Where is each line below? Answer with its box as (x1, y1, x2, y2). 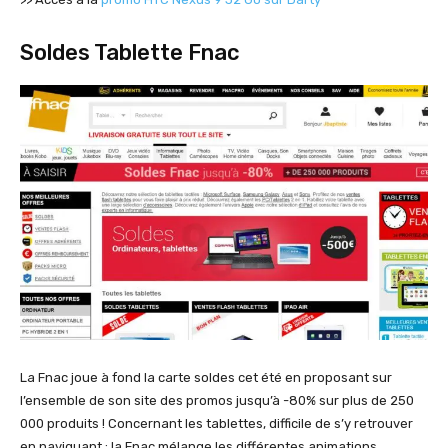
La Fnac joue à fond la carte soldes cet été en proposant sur (20, 370, 392, 386)
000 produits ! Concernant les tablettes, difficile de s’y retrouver (20, 416, 413, 432)
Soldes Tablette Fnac (20, 39, 240, 67)
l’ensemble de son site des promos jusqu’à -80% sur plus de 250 (20, 393, 414, 409)
